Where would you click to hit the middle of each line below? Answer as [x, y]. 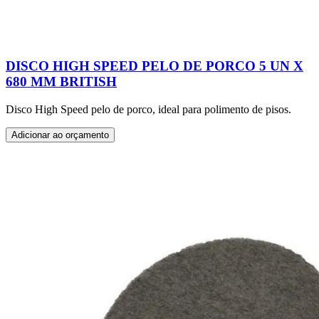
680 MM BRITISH [61, 81]
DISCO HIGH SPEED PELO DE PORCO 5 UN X [155, 66]
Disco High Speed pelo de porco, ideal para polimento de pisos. [148, 109]
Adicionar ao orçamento [60, 135]
